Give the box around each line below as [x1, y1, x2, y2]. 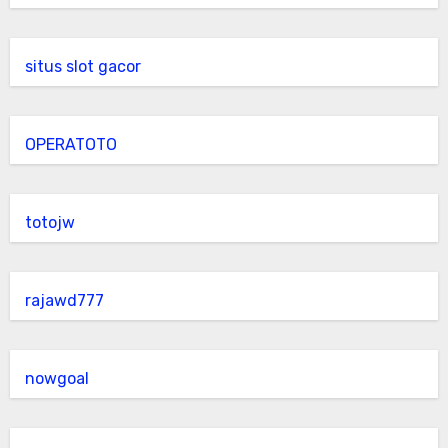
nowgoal [24, 369, 89, 388]
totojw [24, 213, 75, 232]
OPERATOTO [24, 135, 117, 154]
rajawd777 [24, 291, 104, 310]
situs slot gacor [24, 57, 141, 76]
